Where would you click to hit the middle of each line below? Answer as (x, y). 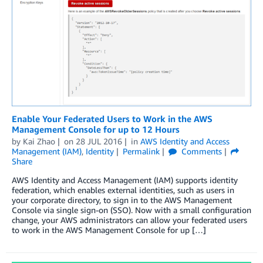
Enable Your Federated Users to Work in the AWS (112, 119)
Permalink (141, 151)
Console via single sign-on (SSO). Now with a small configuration (131, 210)
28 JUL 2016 (99, 141)
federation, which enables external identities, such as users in (123, 190)
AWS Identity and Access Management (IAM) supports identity (125, 180)
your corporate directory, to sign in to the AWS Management (122, 200)
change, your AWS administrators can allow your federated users (129, 220)
